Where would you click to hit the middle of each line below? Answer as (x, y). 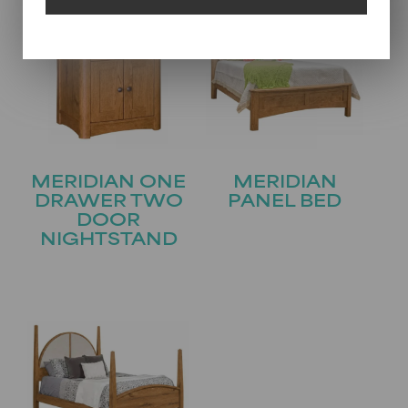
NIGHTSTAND (108, 241)
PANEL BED (285, 203)
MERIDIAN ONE (109, 184)
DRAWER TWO (108, 203)
